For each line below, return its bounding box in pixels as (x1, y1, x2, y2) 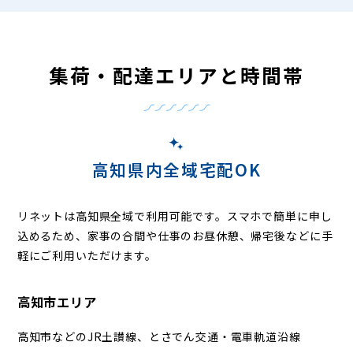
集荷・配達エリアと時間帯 (49, 61, 304, 90)
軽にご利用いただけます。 (17, 247, 157, 263)
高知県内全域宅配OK (91, 158, 262, 182)
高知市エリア (17, 292, 97, 312)
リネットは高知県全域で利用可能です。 (17, 207, 227, 224)
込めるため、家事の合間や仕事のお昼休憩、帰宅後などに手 (17, 227, 333, 243)
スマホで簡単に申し (226, 207, 333, 224)
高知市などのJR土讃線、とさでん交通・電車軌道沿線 (17, 328, 301, 344)
